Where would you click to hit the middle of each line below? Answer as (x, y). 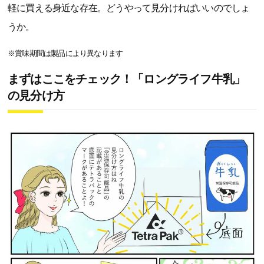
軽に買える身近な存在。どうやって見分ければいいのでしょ (129, 8)
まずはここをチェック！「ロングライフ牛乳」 (127, 79)
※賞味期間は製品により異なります (65, 54)
